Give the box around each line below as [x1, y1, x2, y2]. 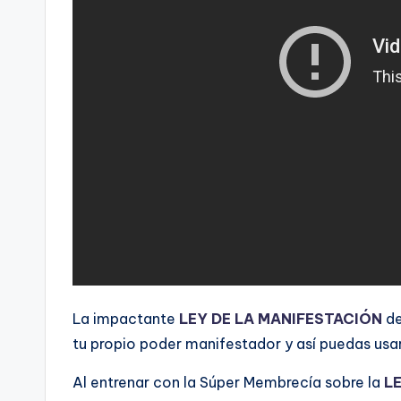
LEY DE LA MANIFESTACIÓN [179, 310, 382, 328]
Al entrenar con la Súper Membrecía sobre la [73, 373, 384, 391]
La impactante [73, 310, 179, 328]
